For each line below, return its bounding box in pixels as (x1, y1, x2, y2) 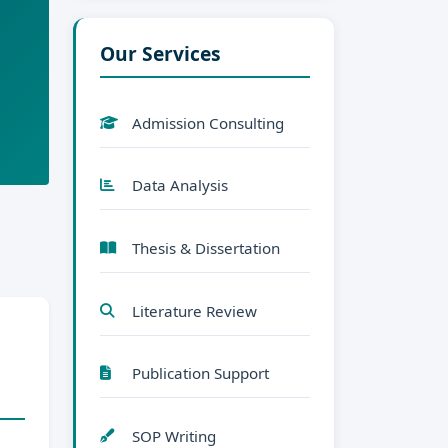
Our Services (100, 40, 221, 68)
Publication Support (132, 363, 269, 384)
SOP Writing (132, 425, 216, 446)
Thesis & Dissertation (132, 237, 280, 258)
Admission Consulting (132, 112, 284, 133)
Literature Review (132, 300, 257, 321)
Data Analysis (132, 175, 228, 196)
